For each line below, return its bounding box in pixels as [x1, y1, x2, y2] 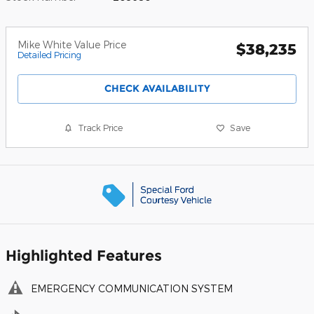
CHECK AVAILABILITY [104, 82, 210, 95]
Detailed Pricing [18, 50, 81, 60]
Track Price [78, 123, 123, 133]
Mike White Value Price [18, 39, 126, 51]
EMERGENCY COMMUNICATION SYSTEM [31, 282, 233, 294]
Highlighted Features [6, 246, 162, 264]
